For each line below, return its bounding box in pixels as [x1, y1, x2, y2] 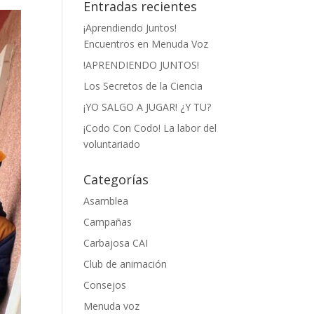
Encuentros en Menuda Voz [83, 36, 209, 50]
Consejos [83, 278, 127, 292]
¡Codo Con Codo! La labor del [83, 121, 217, 135]
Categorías [83, 170, 149, 188]
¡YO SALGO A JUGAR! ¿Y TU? [83, 100, 212, 114]
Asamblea [83, 193, 129, 207]
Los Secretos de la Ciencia [83, 78, 203, 93]
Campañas [83, 214, 132, 228]
